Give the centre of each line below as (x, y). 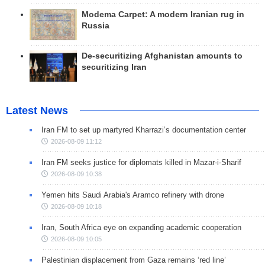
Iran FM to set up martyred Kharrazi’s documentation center (144, 130)
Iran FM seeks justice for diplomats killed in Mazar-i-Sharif (141, 162)
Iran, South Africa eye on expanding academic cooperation (141, 227)
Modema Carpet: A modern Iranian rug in (163, 14)
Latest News (37, 110)
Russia (96, 25)
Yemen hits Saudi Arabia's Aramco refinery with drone (133, 195)
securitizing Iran (114, 67)
